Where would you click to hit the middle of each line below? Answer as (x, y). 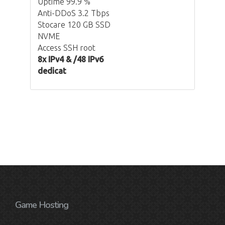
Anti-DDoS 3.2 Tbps (74, 13)
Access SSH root (67, 48)
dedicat (52, 71)
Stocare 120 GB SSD (74, 25)
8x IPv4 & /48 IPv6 (71, 60)
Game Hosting (42, 205)
